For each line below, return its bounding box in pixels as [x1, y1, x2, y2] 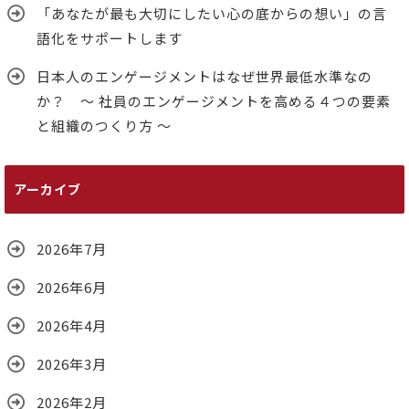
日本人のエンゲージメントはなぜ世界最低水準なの [37, 67, 372, 86]
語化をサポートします [37, 28, 183, 47]
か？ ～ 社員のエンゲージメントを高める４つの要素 [37, 91, 391, 110]
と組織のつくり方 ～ [37, 116, 172, 135]
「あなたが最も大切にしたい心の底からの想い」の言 [37, 4, 387, 23]
